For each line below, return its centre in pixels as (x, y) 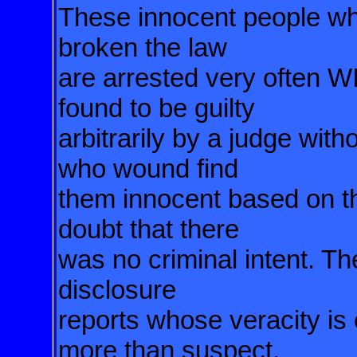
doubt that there (152, 229)
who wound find (152, 169)
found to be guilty (160, 108)
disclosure (121, 290)
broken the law (146, 47)
